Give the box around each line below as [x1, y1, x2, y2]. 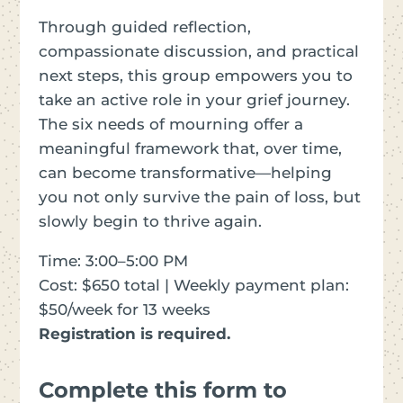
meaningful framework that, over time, [38, 139, 342, 157]
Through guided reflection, [38, 17, 251, 36]
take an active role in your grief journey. [38, 90, 350, 109]
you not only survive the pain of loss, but [38, 187, 361, 206]
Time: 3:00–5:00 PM [38, 251, 188, 270]
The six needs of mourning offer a [38, 114, 303, 133]
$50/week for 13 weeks [38, 300, 210, 318]
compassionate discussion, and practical [38, 41, 359, 60]
